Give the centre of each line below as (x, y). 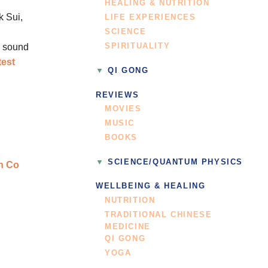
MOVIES (123, 109)
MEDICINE (128, 226)
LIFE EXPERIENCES (150, 17)
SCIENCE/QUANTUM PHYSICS (176, 162)
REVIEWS (118, 95)
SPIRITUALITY (138, 46)
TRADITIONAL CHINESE (159, 214)
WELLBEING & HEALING (151, 186)
